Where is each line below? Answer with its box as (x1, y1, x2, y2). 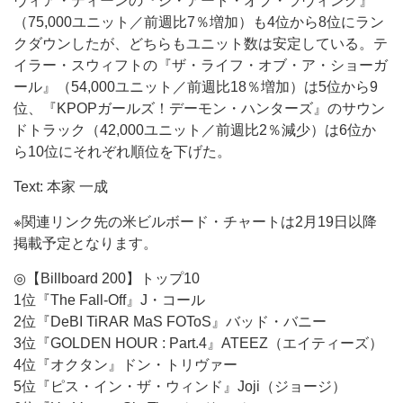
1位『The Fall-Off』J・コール (13, 292, 205, 308)
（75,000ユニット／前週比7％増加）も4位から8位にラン (13, 14, 384, 30)
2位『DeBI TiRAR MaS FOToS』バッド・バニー (13, 314, 327, 329)
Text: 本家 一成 (13, 179, 108, 194)
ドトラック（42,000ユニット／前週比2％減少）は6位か (13, 122, 376, 138)
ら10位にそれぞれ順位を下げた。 (13, 144, 231, 159)
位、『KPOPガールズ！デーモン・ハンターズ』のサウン (13, 101, 385, 116)
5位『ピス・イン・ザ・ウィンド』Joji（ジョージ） (13, 379, 346, 394)
